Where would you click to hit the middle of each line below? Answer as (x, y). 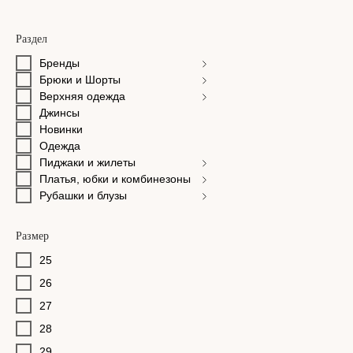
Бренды (59, 63)
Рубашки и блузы (83, 195)
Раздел (32, 39)
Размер (32, 236)
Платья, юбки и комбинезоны (115, 179)
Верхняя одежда (82, 96)
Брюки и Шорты (80, 80)
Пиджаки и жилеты (87, 162)
